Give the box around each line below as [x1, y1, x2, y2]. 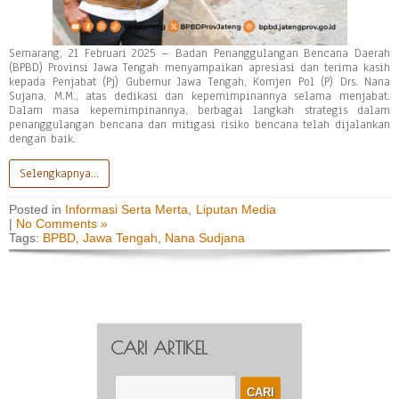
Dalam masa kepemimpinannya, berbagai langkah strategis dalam [9, 102, 390, 118]
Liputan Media [195, 201, 276, 216]
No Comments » [16, 216, 108, 231]
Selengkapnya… [20, 165, 99, 182]
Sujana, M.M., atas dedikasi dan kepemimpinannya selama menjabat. [9, 87, 390, 104]
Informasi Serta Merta [65, 201, 189, 216]
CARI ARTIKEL [110, 338, 208, 359]
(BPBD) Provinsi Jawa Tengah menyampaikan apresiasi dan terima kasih [9, 59, 390, 76]
